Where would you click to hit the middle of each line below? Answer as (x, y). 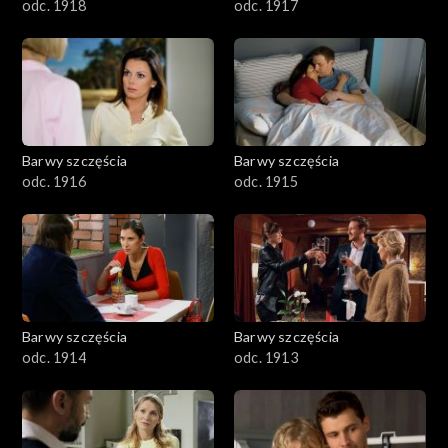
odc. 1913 (266, 358)
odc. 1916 (54, 182)
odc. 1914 (54, 358)
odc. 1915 (266, 182)
